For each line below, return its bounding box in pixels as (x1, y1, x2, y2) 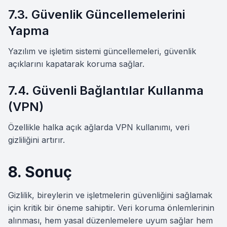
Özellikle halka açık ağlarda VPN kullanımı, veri (8, 122, 190, 132)
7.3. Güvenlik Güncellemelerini (8, 7, 185, 22)
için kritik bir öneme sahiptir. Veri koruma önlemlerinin (8, 203, 214, 213)
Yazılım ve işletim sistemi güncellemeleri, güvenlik (8, 46, 196, 56)
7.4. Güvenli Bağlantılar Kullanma (8, 83, 204, 98)
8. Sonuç (8, 163, 72, 181)
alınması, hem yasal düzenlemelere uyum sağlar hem (8, 215, 213, 225)
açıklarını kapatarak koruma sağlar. (8, 59, 144, 69)
